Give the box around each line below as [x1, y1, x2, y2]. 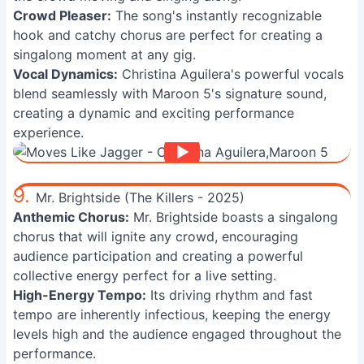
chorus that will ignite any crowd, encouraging [13, 228, 298, 245]
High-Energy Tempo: [13, 287, 146, 303]
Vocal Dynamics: [13, 66, 118, 82]
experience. [13, 124, 84, 141]
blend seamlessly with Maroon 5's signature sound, [13, 85, 327, 102]
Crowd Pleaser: [13, 7, 111, 24]
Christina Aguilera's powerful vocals [118, 66, 344, 82]
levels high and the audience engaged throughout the [13, 326, 341, 342]
